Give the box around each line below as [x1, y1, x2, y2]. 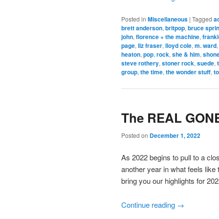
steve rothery [121, 59, 159, 68]
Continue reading [121, 199, 177, 210]
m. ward [195, 41, 217, 50]
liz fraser [138, 41, 162, 50]
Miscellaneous [148, 15, 188, 24]
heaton [121, 50, 140, 59]
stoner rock [162, 59, 194, 68]
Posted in [121, 15, 146, 23]
